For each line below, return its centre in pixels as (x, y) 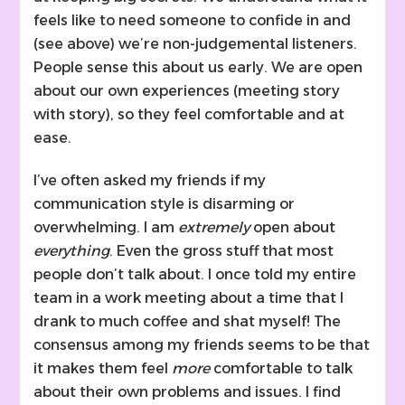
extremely (214, 227)
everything (72, 250)
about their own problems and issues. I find (188, 391)
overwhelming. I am (106, 227)
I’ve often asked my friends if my (150, 180)
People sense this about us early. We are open (198, 67)
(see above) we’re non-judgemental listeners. (196, 43)
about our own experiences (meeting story (187, 90)
